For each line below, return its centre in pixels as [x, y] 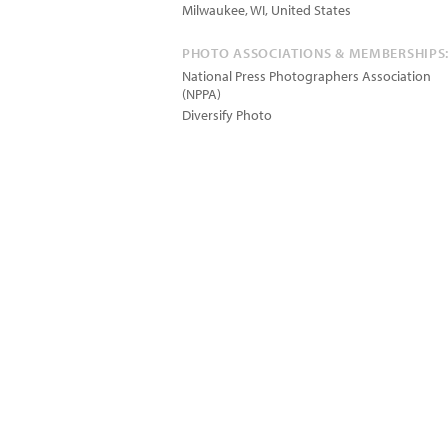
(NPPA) [201, 94]
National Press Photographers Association [306, 76]
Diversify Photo [227, 115]
